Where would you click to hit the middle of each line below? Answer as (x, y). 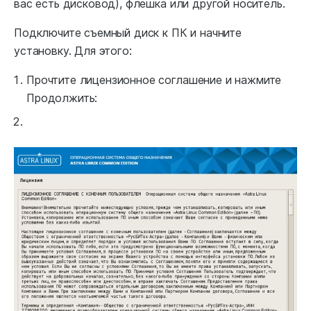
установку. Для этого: (73, 51)
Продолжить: (62, 98)
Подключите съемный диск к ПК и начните (128, 33)
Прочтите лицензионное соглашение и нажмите (154, 80)
